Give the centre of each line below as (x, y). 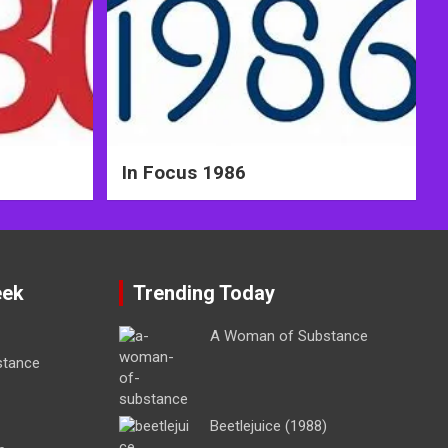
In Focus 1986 (183, 173)
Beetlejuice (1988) (268, 426)
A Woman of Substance (288, 336)
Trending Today (203, 293)
